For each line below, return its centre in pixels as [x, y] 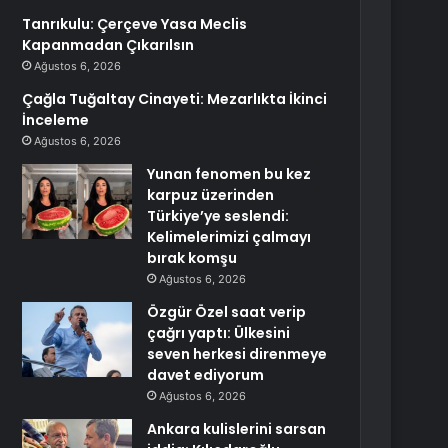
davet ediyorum [206, 375]
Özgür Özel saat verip [227, 312]
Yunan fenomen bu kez [229, 174]
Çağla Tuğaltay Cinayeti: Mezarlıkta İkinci [175, 99]
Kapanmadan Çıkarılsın [108, 45]
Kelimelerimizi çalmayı [229, 237]
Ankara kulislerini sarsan [237, 429]
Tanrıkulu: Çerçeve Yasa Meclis [135, 24]
